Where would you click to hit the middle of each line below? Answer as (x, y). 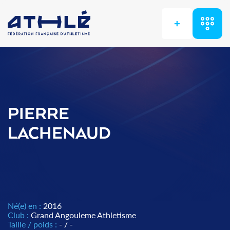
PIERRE (39, 114)
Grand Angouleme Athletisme (83, 215)
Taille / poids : (33, 224)
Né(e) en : (25, 206)
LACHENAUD (59, 134)
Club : (19, 215)
